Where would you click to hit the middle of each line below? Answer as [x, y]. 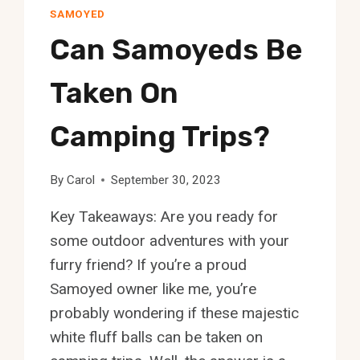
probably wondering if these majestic [175, 313]
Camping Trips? [160, 136]
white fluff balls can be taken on [157, 337]
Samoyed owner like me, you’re [153, 288]
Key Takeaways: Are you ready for [164, 216]
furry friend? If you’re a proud [149, 264]
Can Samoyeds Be [176, 49]
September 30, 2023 [166, 180]
